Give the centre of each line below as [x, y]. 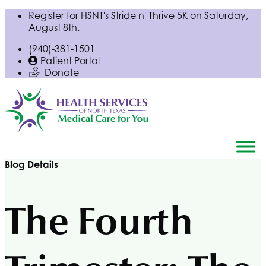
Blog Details [31, 164]
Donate [62, 72]
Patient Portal [70, 61]
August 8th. [54, 27]
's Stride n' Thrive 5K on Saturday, [176, 15]
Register [46, 15]
